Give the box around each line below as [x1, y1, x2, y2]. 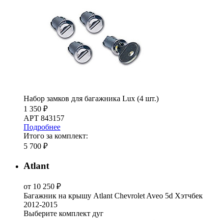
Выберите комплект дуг [24, 209, 104, 218]
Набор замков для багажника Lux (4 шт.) [24, 94, 159, 103]
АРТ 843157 [24, 114, 64, 123]
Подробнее [24, 123, 60, 132]
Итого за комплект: [24, 132, 88, 140]
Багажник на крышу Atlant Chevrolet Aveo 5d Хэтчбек [24, 191, 203, 200]
